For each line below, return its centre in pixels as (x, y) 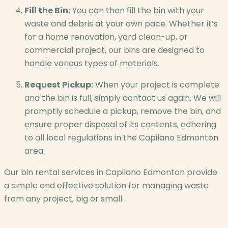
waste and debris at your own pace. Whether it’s (121, 23)
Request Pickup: (59, 84)
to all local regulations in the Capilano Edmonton (121, 137)
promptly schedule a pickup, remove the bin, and (123, 111)
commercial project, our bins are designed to (115, 50)
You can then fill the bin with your (137, 10)
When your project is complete (156, 84)
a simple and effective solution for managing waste (106, 185)
